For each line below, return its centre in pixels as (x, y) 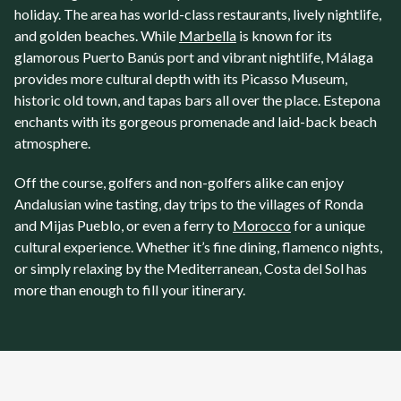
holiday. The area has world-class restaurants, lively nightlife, (198, 14)
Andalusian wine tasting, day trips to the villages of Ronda (189, 204)
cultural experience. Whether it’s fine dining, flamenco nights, (198, 247)
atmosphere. (52, 143)
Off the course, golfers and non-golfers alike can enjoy (179, 182)
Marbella (208, 35)
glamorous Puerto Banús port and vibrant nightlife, (170, 57)
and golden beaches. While (97, 35)
